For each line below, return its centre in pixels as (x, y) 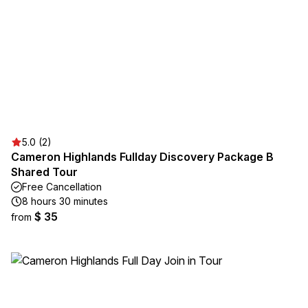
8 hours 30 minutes (65, 201)
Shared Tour (44, 172)
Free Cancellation (62, 187)
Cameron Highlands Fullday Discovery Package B (142, 157)
